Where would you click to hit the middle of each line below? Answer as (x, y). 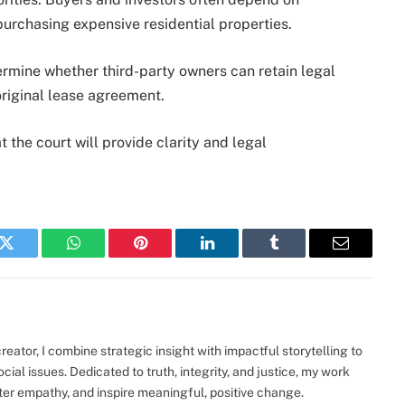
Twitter (28, 256)
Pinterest (167, 256)
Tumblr (297, 256)
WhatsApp (107, 256)
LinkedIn (235, 256)
